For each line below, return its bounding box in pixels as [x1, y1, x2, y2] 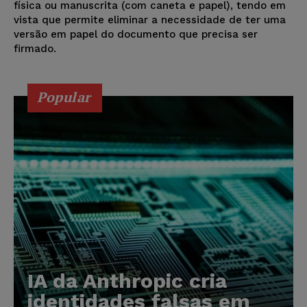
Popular [37, 88, 91, 107]
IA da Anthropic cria [27, 269, 227, 293]
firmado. [14, 42, 56, 56]
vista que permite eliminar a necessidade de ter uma [14, 14, 286, 27]
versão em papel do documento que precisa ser [14, 28, 258, 41]
